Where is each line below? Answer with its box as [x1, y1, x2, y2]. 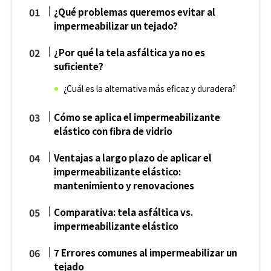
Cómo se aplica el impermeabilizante [54, 110, 221, 124]
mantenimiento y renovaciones [54, 178, 195, 192]
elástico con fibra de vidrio [54, 124, 173, 138]
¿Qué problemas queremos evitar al [54, 5, 216, 19]
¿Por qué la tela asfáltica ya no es [54, 45, 206, 59]
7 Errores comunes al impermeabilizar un [54, 246, 238, 260]
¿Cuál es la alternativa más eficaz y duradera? [64, 82, 237, 95]
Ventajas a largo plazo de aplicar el [54, 151, 212, 165]
